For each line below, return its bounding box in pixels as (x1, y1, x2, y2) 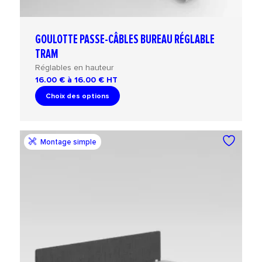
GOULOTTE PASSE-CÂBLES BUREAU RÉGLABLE (35, 33, 215, 46)
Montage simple (39, 136, 97, 148)
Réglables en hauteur (35, 61, 114, 74)
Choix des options (46, 91, 110, 102)
